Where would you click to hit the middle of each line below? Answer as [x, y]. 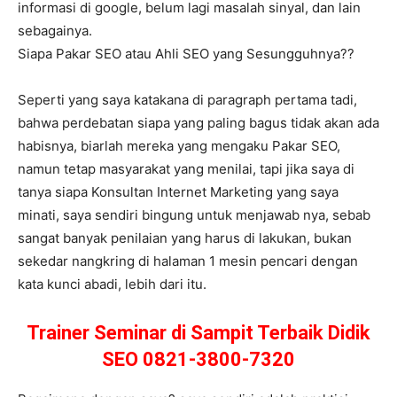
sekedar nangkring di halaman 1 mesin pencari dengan [188, 261]
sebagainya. [55, 31]
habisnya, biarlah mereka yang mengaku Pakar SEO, [179, 146]
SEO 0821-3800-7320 [198, 360]
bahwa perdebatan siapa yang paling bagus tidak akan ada [198, 123]
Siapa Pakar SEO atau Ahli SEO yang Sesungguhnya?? [186, 54]
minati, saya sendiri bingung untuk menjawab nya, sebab [194, 215]
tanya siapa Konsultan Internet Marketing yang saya [178, 192]
